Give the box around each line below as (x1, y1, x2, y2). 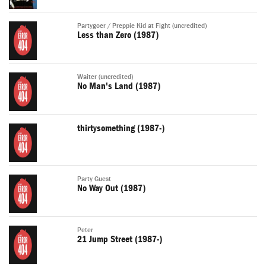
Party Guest (77, 175, 111, 183)
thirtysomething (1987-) (77, 123, 164, 134)
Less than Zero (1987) (77, 30, 159, 41)
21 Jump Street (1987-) (77, 234, 162, 245)
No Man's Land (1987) (77, 81, 160, 92)
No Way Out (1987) (77, 183, 145, 194)
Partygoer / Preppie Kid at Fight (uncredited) (77, 22, 207, 30)
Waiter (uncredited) (77, 73, 133, 81)
